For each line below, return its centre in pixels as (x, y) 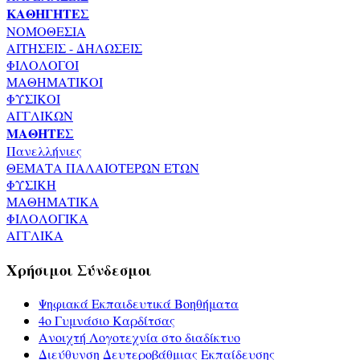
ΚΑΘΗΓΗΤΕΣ (48, 13)
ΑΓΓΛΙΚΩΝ (40, 115)
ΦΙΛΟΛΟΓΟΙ (43, 64)
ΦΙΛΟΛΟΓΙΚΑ (47, 218)
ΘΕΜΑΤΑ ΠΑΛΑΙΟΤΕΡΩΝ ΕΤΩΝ (103, 167)
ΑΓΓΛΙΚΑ (35, 235)
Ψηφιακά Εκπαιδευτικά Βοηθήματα (139, 304)
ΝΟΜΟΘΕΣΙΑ (46, 31)
